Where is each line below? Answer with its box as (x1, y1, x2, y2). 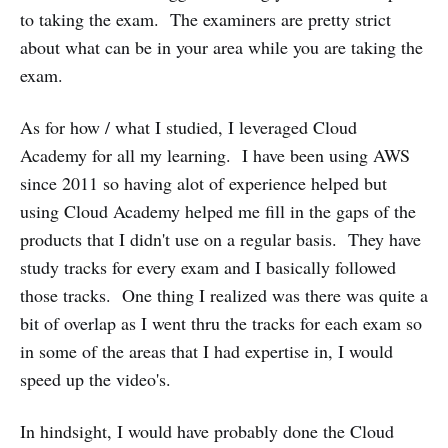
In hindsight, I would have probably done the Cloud (20, 419, 394, 443)
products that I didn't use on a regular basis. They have (20, 227, 421, 251)
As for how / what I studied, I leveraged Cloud (20, 115, 357, 139)
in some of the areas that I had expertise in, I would (20, 339, 393, 363)
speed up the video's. (20, 367, 171, 391)
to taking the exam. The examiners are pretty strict (20, 7, 391, 31)
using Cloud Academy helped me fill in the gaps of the (20, 199, 416, 223)
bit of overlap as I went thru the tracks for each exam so (20, 311, 422, 335)
